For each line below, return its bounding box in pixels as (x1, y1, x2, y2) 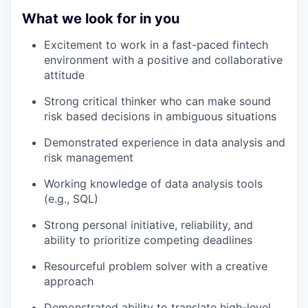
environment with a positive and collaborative (44, 53, 283, 67)
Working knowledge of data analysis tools (44, 177, 263, 191)
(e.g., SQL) (44, 192, 98, 206)
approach (44, 274, 93, 289)
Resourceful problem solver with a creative (44, 259, 267, 274)
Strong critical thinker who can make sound (44, 94, 271, 109)
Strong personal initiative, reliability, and (44, 218, 253, 232)
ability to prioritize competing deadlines (44, 233, 252, 247)
